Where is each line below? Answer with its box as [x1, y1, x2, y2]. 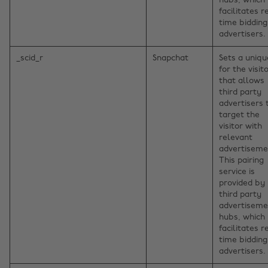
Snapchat [153, 54, 188, 63]
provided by [219, 179, 265, 188]
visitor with [219, 122, 262, 132]
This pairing [219, 156, 264, 166]
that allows [219, 77, 264, 86]
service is [219, 167, 255, 177]
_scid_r [16, 54, 43, 63]
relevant [219, 133, 252, 143]
